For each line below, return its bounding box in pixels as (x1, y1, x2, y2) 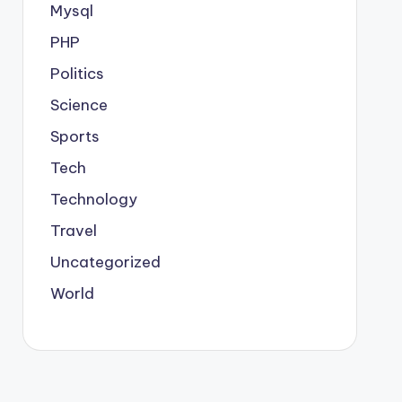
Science (49, 95, 108, 115)
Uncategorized (49, 252, 161, 272)
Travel (49, 221, 97, 240)
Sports (49, 127, 100, 146)
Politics (49, 64, 104, 83)
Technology (49, 189, 137, 209)
